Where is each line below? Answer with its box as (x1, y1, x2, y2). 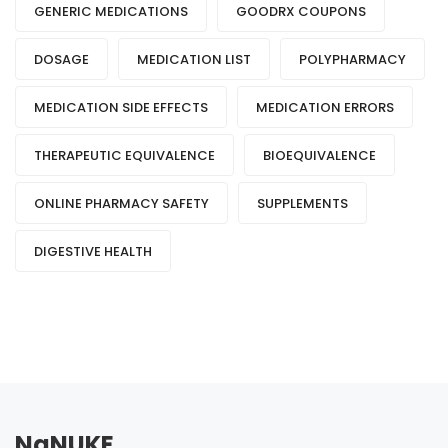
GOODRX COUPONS (236, 2, 366, 22)
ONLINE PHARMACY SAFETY (34, 194, 209, 214)
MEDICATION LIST (137, 50, 251, 70)
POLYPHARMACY (299, 50, 406, 70)
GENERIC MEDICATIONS (34, 2, 188, 22)
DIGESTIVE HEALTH (34, 242, 152, 262)
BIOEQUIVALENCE (263, 146, 376, 166)
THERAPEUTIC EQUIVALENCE (34, 146, 215, 166)
